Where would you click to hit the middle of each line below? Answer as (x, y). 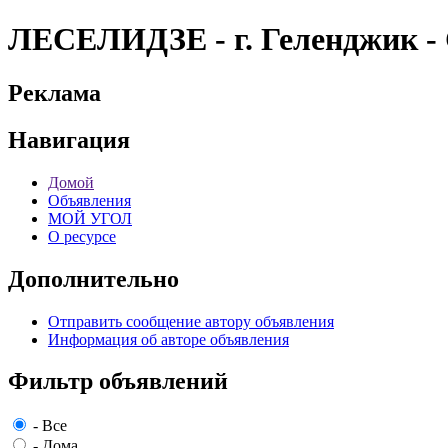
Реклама (54, 92)
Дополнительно (93, 278)
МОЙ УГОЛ (90, 218)
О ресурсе (82, 236)
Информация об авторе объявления (168, 339)
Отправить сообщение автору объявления (191, 321)
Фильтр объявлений (118, 381)
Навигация (69, 139)
